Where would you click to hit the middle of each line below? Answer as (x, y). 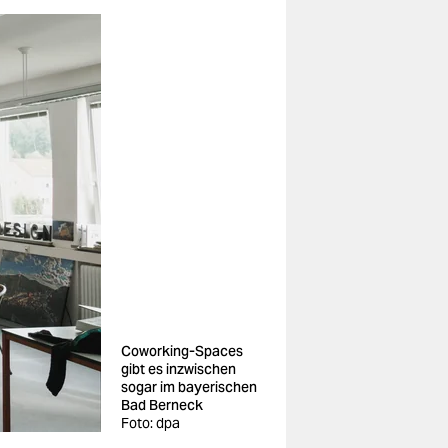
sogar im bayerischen (189, 387)
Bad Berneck (162, 405)
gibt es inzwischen (178, 369)
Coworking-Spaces (182, 351)
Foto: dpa (150, 423)
